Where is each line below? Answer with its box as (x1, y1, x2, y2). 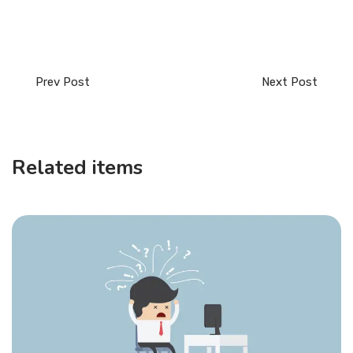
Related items (12, 154, 143, 182)
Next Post (262, 75, 318, 90)
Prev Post (35, 75, 90, 90)
